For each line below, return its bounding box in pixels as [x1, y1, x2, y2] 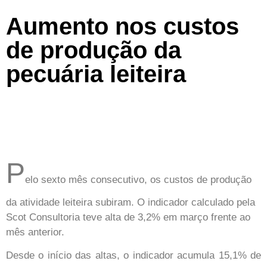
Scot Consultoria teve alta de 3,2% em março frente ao [6, 211, 250, 223]
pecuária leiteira [6, 60, 186, 87]
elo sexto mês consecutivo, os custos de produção [25, 173, 252, 185]
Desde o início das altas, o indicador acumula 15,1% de [6, 249, 261, 261]
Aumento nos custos [6, 13, 239, 39]
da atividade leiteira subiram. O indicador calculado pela [6, 196, 255, 208]
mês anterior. [6, 226, 64, 238]
